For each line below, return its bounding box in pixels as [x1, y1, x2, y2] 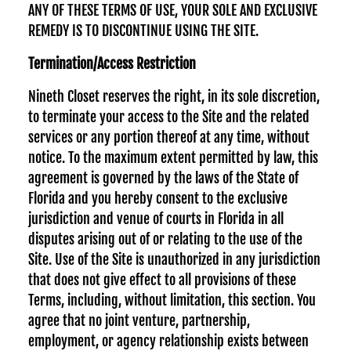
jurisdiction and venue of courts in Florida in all [28, 210, 284, 227]
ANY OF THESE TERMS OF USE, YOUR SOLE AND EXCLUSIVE [28, 2, 317, 19]
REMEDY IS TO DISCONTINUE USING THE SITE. [28, 22, 259, 39]
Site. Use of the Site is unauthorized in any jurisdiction [28, 251, 320, 268]
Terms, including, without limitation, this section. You [28, 291, 316, 309]
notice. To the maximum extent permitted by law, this [28, 149, 318, 166]
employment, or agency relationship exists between [28, 332, 309, 349]
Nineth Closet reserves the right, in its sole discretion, [28, 88, 320, 105]
